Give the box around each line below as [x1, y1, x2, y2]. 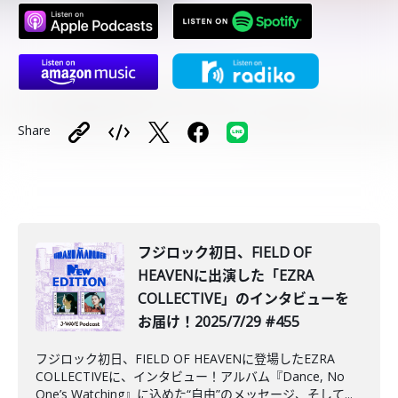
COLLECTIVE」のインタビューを [138, 289, 349, 308]
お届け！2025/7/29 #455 [138, 312, 299, 331]
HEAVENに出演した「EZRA [138, 266, 314, 285]
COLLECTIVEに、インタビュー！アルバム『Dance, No [36, 368, 345, 385]
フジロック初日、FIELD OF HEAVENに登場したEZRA [36, 350, 335, 367]
